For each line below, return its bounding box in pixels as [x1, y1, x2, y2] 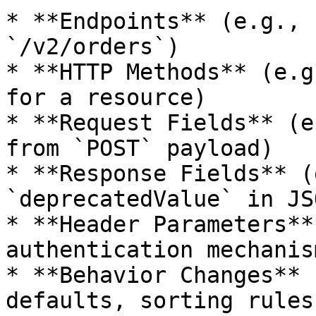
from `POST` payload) [6, 135, 274, 161]
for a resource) [6, 85, 207, 110]
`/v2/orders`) [6, 34, 180, 59]
